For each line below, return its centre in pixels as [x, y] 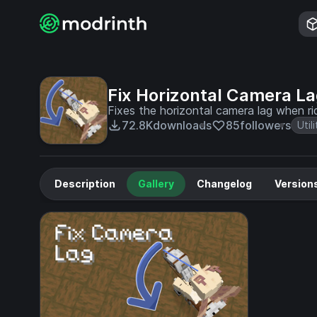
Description [85, 184]
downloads [182, 125]
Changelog [224, 184]
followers [265, 125]
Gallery [156, 184]
